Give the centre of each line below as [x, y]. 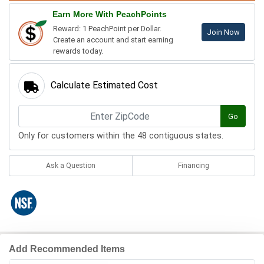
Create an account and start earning [113, 40]
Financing [193, 166]
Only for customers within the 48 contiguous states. [121, 136]
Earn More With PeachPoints [110, 14]
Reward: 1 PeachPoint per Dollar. [107, 29]
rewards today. [78, 51]
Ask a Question [70, 166]
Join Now [223, 32]
